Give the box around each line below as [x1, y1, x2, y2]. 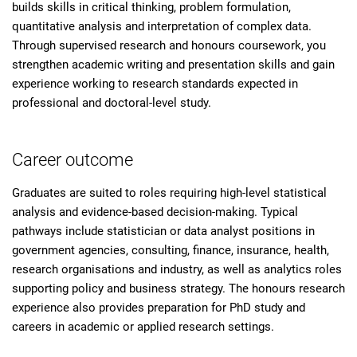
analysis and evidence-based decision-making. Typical [12, 205, 298, 219]
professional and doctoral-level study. [12, 96, 211, 110]
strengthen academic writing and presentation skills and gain [12, 57, 335, 72]
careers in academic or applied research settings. [12, 320, 274, 334]
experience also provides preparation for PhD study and [12, 300, 305, 315]
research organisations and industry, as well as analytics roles [12, 262, 342, 277]
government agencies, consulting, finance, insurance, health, [12, 243, 329, 257]
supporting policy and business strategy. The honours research [12, 281, 345, 296]
